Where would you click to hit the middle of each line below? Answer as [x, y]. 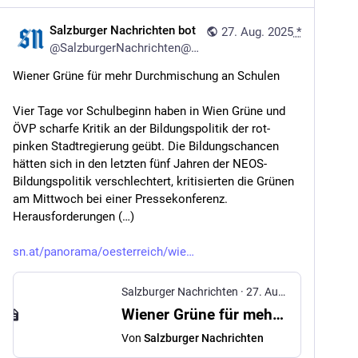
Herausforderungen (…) [74, 217]
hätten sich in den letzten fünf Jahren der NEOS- [140, 164]
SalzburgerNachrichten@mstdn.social [125, 48]
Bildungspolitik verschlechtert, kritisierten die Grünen [153, 181]
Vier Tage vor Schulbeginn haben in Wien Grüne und [149, 111]
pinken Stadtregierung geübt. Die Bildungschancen [146, 146]
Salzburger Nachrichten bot [123, 30]
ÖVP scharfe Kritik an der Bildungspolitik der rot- [141, 129]
